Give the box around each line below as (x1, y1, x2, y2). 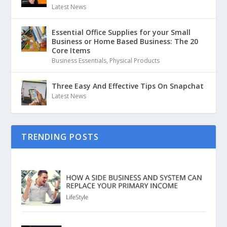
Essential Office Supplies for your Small (52, 27, 191, 37)
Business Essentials (52, 56, 107, 65)
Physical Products (109, 56, 160, 65)
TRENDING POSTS (21, 131, 99, 142)
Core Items (52, 46, 91, 55)
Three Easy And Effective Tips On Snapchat (52, 81, 204, 91)
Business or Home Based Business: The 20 (52, 36, 199, 46)
